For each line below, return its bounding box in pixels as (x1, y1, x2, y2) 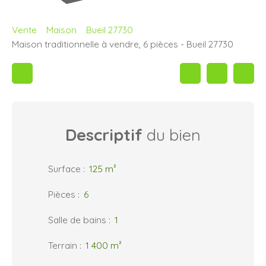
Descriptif (65, 125, 142, 145)
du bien (142, 125, 201, 145)
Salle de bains (48, 214, 106, 226)
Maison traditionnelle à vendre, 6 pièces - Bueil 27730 (12, 38, 233, 50)
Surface (48, 163, 81, 175)
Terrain (48, 239, 77, 252)
